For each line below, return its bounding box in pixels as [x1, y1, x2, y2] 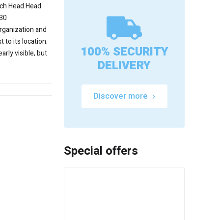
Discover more [93, 90, 148, 103]
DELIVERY [98, 57, 151, 75]
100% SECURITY [80, 43, 168, 61]
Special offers [64, 142, 138, 160]
